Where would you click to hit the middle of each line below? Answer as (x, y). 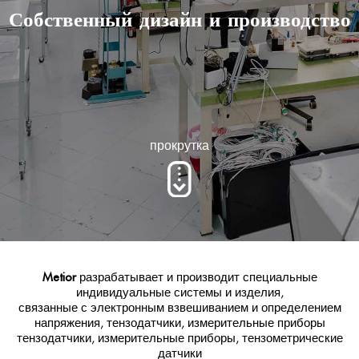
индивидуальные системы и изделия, (179, 292)
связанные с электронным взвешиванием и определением (179, 307)
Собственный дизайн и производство (179, 19)
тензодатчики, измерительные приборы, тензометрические (179, 338)
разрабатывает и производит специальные (196, 277)
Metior (59, 277)
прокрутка (179, 145)
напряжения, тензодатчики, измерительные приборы (179, 323)
